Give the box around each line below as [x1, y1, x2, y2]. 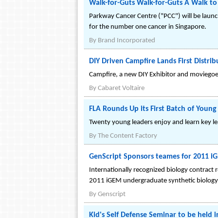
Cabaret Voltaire [98, 85, 145, 92]
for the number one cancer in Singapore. [89, 23, 206, 31]
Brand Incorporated [98, 37, 155, 44]
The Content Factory [98, 132, 157, 140]
